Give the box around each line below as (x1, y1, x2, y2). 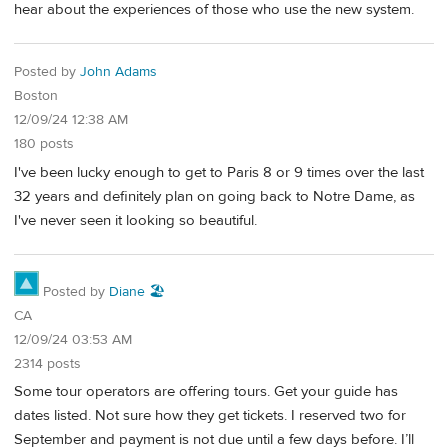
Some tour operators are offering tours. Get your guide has (14, 382, 398, 402)
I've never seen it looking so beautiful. (14, 210, 257, 230)
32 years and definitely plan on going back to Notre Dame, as (14, 186, 415, 206)
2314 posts (14, 354, 81, 373)
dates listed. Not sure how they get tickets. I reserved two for (14, 406, 406, 426)
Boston (14, 87, 58, 106)
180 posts (14, 135, 74, 154)
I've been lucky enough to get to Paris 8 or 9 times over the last (14, 162, 424, 182)
